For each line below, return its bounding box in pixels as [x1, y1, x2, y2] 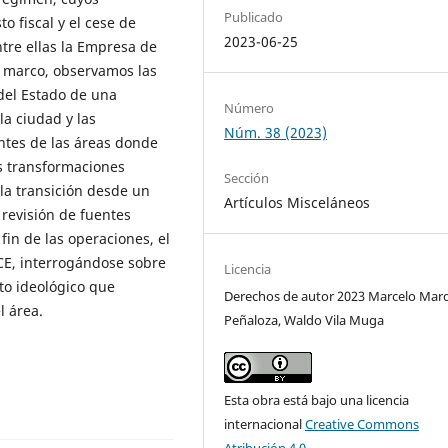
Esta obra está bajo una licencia [224, 390, 410, 409]
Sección [224, 168, 270, 187]
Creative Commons [305, 414, 420, 433]
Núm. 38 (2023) [224, 122, 328, 142]
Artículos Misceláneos [224, 192, 371, 212]
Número [224, 98, 275, 117]
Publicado [224, 7, 284, 26]
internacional [224, 414, 306, 433]
